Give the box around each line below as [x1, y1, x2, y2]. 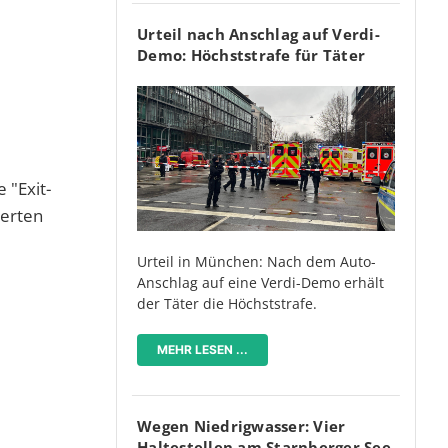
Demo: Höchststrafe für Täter [137, 45, 365, 66]
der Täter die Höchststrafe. [137, 294, 317, 314]
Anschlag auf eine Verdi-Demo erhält [137, 273, 384, 293]
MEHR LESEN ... [157, 342, 248, 358]
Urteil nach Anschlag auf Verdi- [137, 24, 380, 45]
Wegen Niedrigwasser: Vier [137, 416, 346, 437]
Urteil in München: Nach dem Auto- [137, 252, 376, 272]
